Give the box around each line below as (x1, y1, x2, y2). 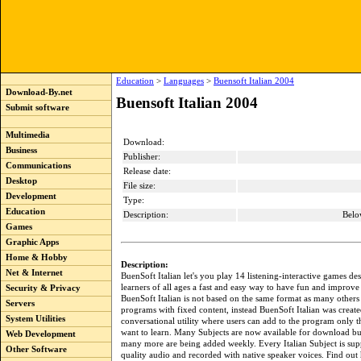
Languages (164, 77, 204, 85)
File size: (123, 181, 156, 190)
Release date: (123, 167, 171, 176)
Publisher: (123, 152, 160, 161)
